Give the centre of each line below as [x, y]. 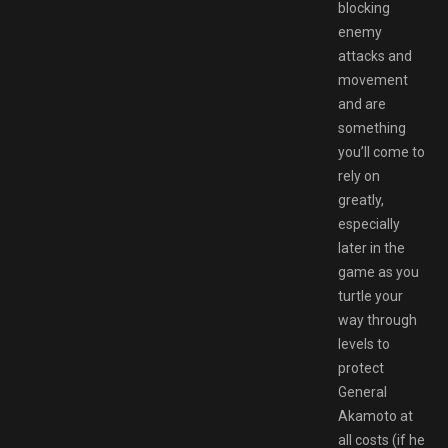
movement [373, 79]
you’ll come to [381, 151]
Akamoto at [375, 415]
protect [361, 367]
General [362, 391]
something [372, 127]
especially [369, 223]
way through [377, 319]
